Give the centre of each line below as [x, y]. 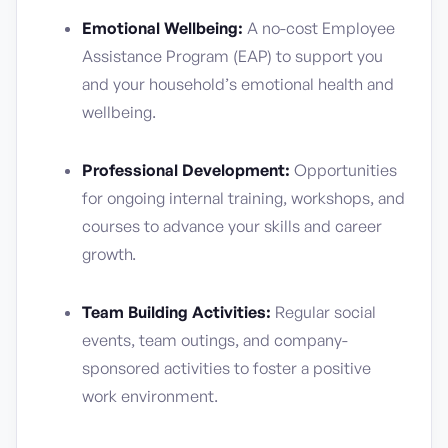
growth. [109, 254]
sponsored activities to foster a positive [226, 368]
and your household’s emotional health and [238, 84]
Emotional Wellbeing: [162, 28]
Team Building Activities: [176, 312]
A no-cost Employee [319, 28]
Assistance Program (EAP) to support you [232, 56]
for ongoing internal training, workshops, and [243, 198]
